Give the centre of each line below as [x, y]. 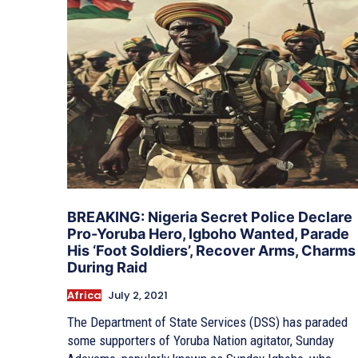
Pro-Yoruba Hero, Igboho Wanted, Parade [208, 234]
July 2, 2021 [138, 296]
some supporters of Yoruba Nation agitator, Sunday [201, 341]
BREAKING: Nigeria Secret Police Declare [210, 217]
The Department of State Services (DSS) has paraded [207, 322]
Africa [84, 296]
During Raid [107, 268]
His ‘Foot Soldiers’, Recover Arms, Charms [211, 251]
